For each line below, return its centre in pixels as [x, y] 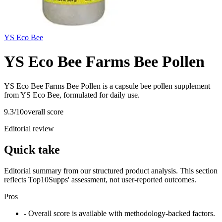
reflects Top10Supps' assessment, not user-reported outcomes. [100, 179]
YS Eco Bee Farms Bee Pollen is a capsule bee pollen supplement [107, 86]
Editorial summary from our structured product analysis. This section [111, 170]
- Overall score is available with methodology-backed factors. [119, 213]
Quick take [32, 149]
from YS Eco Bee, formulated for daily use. [72, 95]
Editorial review [29, 128]
